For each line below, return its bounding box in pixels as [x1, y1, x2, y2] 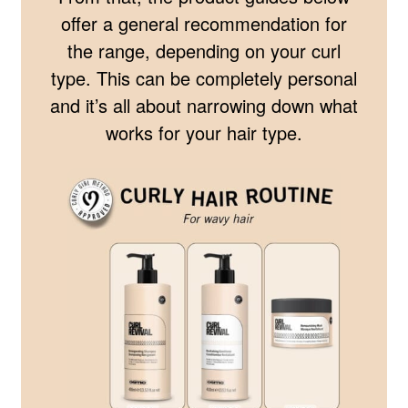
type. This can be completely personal [51, 64, 357, 91]
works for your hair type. [106, 118, 302, 146]
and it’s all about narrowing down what [50, 91, 358, 118]
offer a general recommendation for [61, 9, 347, 36]
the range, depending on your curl [67, 36, 341, 64]
